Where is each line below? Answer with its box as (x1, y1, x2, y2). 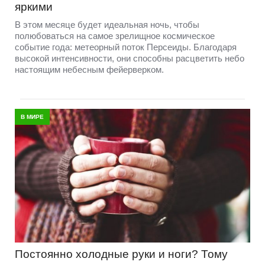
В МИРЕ (21, 113, 44, 120)
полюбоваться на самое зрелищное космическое (15, 30, 215, 41)
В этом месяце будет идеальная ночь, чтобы (15, 19, 199, 30)
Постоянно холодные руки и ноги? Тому (15, 248, 228, 261)
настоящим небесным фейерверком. (15, 64, 164, 75)
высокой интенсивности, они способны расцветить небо (15, 53, 244, 63)
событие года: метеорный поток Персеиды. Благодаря (15, 41, 237, 52)
